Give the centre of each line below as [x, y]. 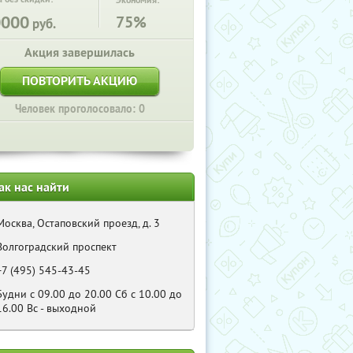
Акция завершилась [80, 52]
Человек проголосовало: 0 [80, 109]
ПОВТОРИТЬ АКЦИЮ [80, 81]
